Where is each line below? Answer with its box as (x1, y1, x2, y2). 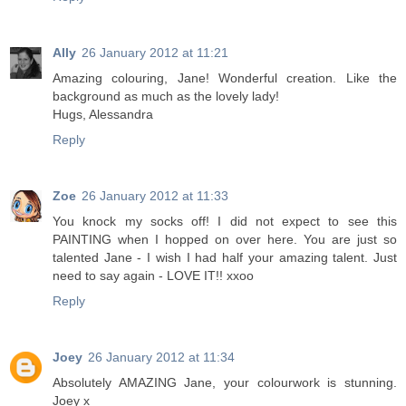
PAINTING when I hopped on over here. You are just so (53, 232, 397, 247)
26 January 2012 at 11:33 (82, 188, 228, 204)
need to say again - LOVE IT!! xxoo (53, 268, 254, 284)
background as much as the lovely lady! (53, 89, 279, 104)
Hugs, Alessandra (53, 107, 153, 122)
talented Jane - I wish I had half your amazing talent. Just (53, 250, 397, 266)
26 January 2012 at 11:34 (88, 350, 235, 365)
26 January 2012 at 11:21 (82, 45, 228, 61)
